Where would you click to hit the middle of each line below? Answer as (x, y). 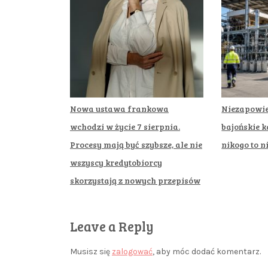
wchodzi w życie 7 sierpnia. (125, 126)
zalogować (132, 251)
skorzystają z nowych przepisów (135, 180)
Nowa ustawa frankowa (119, 108)
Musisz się (91, 251)
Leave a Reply (112, 226)
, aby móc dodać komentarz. (207, 251)
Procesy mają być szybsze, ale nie (136, 144)
